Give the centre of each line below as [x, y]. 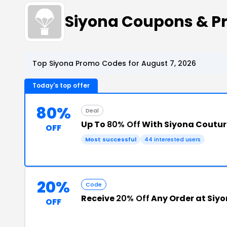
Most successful [111, 139]
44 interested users [173, 139]
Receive [99, 198]
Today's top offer [61, 85]
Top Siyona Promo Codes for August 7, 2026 [114, 63]
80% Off [124, 124]
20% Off [133, 198]
